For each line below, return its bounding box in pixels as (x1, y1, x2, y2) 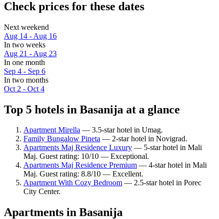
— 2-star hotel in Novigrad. (100, 134, 187, 143)
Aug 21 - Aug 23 (4, 49, 57, 58)
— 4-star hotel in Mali (137, 161, 207, 170)
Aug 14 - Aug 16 (4, 31, 57, 40)
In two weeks (4, 40, 45, 49)
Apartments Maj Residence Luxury (23, 143, 132, 152)
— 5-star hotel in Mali (132, 143, 202, 152)
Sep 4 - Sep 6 (4, 66, 45, 75)
